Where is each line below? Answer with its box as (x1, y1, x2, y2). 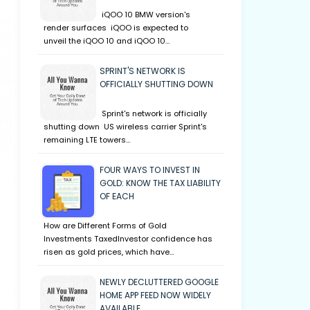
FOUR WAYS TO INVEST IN (99, 164, 200, 176)
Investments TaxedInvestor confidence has (43, 233, 212, 244)
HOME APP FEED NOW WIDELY (99, 289, 211, 301)
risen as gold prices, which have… (43, 246, 174, 257)
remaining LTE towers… (43, 134, 130, 145)
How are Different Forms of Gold (43, 220, 167, 231)
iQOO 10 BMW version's (99, 9, 190, 20)
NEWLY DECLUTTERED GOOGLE (99, 276, 219, 288)
